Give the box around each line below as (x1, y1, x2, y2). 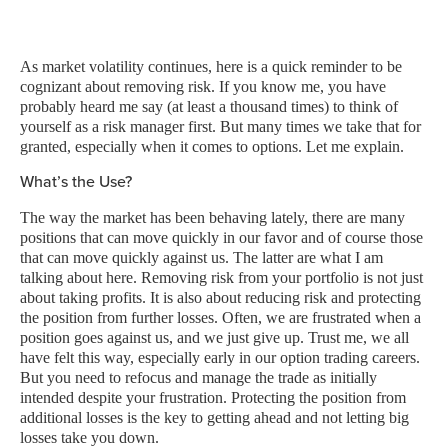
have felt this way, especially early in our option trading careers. (20, 349, 420, 366)
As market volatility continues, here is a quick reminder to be (20, 58, 402, 75)
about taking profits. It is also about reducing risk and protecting (20, 289, 421, 306)
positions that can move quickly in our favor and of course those (20, 229, 423, 246)
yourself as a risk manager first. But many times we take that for (20, 118, 421, 135)
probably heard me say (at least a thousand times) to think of (20, 98, 398, 115)
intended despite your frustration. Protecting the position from (20, 389, 406, 406)
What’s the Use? (20, 170, 132, 192)
